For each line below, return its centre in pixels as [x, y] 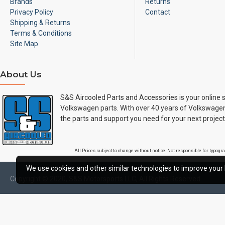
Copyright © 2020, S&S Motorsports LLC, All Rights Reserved [105, 179]
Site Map [24, 44]
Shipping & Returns [40, 23]
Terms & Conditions [41, 33]
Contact [157, 12]
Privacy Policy [32, 12]
